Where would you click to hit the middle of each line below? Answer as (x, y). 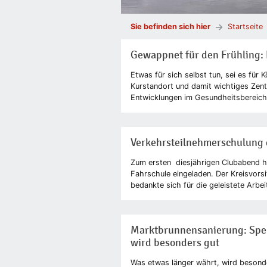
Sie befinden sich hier (170, 27)
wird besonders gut (175, 243)
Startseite (245, 27)
